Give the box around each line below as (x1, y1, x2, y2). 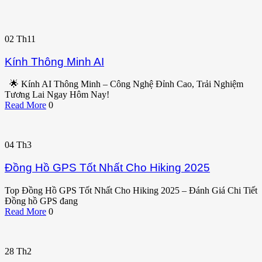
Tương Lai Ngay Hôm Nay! (5, 89, 109, 100)
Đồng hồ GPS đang (5, 195, 78, 206)
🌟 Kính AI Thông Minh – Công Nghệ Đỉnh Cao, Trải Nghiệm (5, 79, 243, 89)
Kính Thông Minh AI (5, 55, 104, 68)
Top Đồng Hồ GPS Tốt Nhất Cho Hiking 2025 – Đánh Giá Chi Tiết (5, 185, 257, 195)
